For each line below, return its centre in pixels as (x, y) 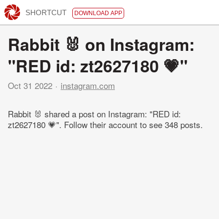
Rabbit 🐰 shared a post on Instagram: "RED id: (94, 114)
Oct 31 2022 (30, 85)
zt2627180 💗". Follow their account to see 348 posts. (105, 125)
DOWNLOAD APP (98, 13)
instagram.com (88, 85)
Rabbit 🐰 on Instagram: (101, 44)
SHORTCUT (46, 12)
